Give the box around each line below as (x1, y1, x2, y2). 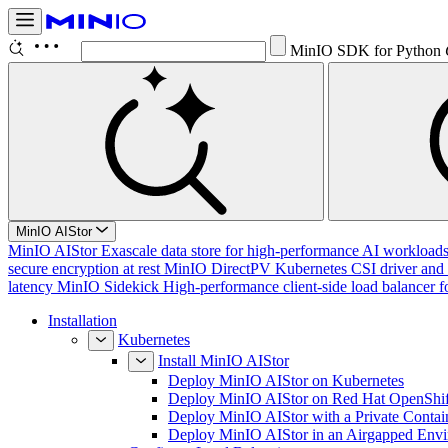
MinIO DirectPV (164, 260, 271, 277)
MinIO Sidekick (57, 278, 159, 295)
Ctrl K (321, 42, 361, 59)
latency (8, 278, 53, 295)
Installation (48, 312, 117, 329)
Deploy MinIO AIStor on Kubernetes (168, 372, 404, 389)
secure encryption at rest (8, 260, 160, 277)
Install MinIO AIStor (158, 352, 289, 369)
